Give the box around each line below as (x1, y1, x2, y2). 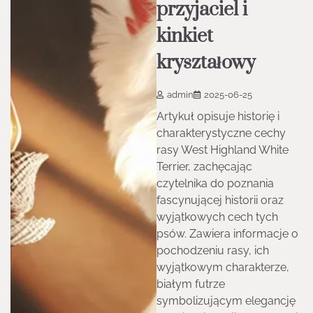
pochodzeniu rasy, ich (156, 244, 269, 258)
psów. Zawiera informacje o (156, 227, 298, 241)
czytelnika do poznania (156, 177, 274, 191)
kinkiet (156, 24, 213, 49)
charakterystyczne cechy (156, 126, 286, 140)
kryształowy (156, 51, 256, 75)
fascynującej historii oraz (156, 194, 284, 208)
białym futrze (156, 277, 225, 291)
